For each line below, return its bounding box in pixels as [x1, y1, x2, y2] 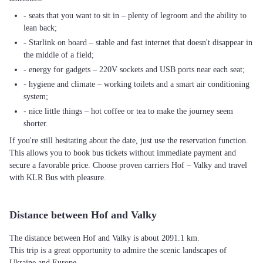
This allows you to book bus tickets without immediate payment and [9, 149, 236, 157]
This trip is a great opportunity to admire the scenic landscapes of [9, 246, 227, 255]
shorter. [23, 119, 48, 128]
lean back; [23, 23, 57, 32]
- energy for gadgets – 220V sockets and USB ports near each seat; [23, 65, 245, 74]
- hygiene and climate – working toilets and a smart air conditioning [23, 80, 249, 89]
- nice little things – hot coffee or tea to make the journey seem [23, 107, 233, 116]
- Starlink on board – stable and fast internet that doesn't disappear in [23, 38, 252, 47]
